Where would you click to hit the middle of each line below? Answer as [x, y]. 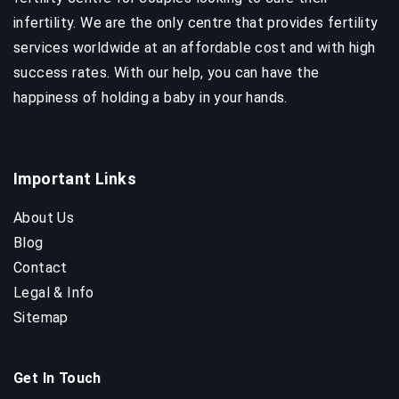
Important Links [75, 178]
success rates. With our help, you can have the [167, 72]
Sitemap [41, 317]
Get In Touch [57, 378]
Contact [41, 267]
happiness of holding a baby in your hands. [151, 97]
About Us [44, 217]
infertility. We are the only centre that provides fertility [196, 22]
